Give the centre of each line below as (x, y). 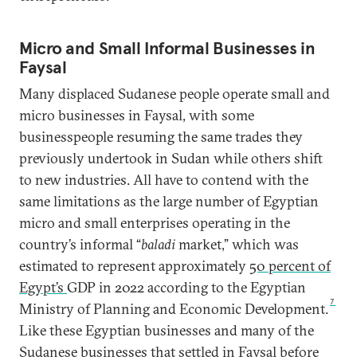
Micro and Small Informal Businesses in (167, 47)
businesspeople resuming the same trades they (161, 136)
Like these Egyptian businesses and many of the (167, 330)
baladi (158, 244)
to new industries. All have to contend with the (164, 179)
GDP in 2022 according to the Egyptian (186, 287)
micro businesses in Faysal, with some (137, 115)
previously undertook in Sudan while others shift (171, 158)
